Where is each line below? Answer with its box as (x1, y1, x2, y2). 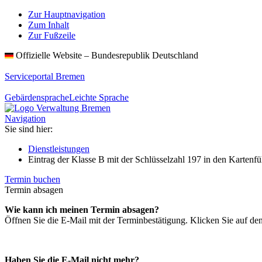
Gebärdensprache (5, 92, 69, 102)
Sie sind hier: (5, 124, 53, 134)
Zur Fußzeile (28, 30, 75, 40)
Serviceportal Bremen (5, 71, 85, 81)
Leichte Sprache (69, 92, 129, 102)
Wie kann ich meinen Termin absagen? (5, 205, 159, 215)
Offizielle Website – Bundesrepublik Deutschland (16, 50, 198, 60)
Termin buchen (5, 174, 60, 184)
